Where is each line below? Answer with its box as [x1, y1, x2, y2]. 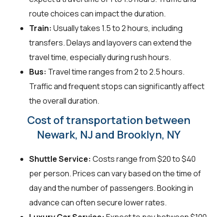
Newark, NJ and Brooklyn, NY [36, 127, 181, 142]
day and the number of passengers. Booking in [29, 183, 193, 194]
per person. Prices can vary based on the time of [29, 168, 201, 179]
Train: [29, 23, 52, 34]
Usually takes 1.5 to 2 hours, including [52, 23, 183, 34]
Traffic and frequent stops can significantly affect [29, 81, 204, 92]
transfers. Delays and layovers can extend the [29, 37, 192, 48]
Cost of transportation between [27, 113, 190, 128]
